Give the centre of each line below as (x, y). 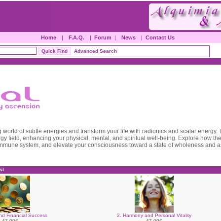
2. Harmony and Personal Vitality (154, 215)
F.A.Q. (76, 37)
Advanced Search (95, 51)
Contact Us (160, 37)
